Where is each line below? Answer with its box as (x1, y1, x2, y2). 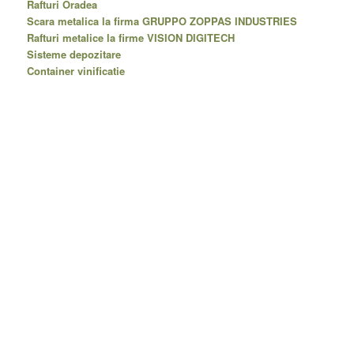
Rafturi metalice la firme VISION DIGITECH (27, 30, 235, 46)
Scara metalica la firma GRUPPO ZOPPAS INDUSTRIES (27, 13, 298, 29)
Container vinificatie (27, 63, 126, 79)
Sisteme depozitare (27, 47, 122, 62)
